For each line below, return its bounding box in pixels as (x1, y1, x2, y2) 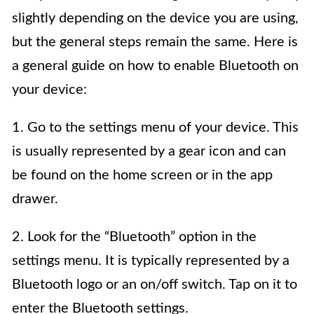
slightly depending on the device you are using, (12, 11, 299, 26)
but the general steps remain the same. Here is (12, 35, 298, 50)
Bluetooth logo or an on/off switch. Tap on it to (12, 278, 297, 292)
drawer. (12, 192, 58, 207)
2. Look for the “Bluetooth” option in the (12, 230, 257, 245)
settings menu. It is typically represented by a (12, 254, 289, 268)
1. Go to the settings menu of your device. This (12, 121, 299, 135)
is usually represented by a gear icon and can (12, 144, 286, 159)
